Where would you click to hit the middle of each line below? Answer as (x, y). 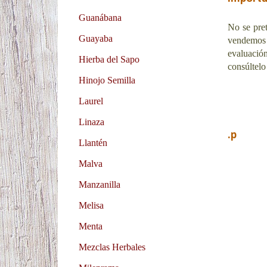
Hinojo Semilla (107, 80)
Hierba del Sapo (109, 59)
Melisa (91, 205)
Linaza (91, 122)
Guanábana (100, 17)
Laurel (91, 101)
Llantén (93, 142)
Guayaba (96, 38)
